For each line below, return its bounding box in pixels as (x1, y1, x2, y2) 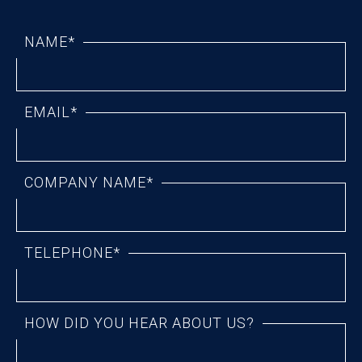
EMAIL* (24, 103, 78, 121)
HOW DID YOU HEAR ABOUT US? (24, 314, 255, 332)
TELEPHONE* (24, 244, 120, 262)
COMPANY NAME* (24, 174, 154, 192)
